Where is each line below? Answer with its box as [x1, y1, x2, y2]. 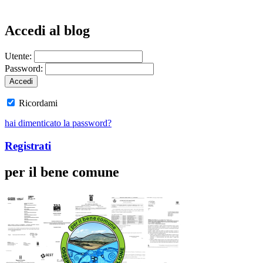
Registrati [5, 139, 51, 152]
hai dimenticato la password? [5, 118, 112, 129]
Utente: [5, 51, 34, 62]
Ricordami [16, 98, 58, 109]
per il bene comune [5, 164, 119, 180]
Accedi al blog [5, 23, 90, 39]
